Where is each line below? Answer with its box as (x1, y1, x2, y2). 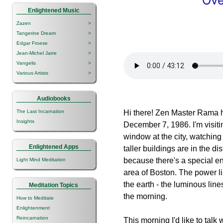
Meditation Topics (29, 181, 79, 189)
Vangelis (16, 60, 36, 66)
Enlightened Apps (29, 143, 79, 150)
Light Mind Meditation (16, 156, 66, 162)
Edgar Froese (16, 40, 48, 46)
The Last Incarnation (16, 108, 64, 114)
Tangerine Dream (16, 30, 56, 36)
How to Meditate (16, 195, 54, 201)
